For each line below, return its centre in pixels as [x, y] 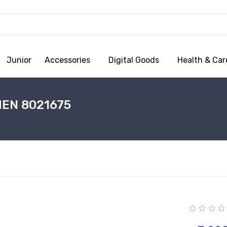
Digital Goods [134, 60]
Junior [19, 60]
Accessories [67, 60]
